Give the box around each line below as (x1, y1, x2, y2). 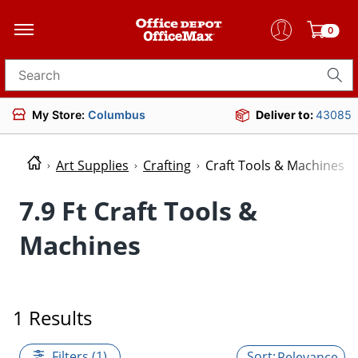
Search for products (5, 72, 126, 89)
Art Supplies (56, 157, 129, 175)
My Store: (32, 107, 88, 121)
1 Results (13, 304, 92, 331)
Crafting (143, 157, 191, 175)
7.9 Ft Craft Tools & (19, 193, 257, 228)
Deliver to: (256, 108, 316, 121)
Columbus (88, 107, 145, 121)
